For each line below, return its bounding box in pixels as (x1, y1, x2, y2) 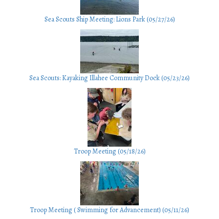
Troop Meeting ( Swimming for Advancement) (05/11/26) (30, 205, 189, 215)
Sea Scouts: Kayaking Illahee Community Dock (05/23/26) (29, 73, 190, 83)
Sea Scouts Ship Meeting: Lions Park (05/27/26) (44, 15, 175, 24)
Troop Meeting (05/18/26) (73, 147, 146, 156)
